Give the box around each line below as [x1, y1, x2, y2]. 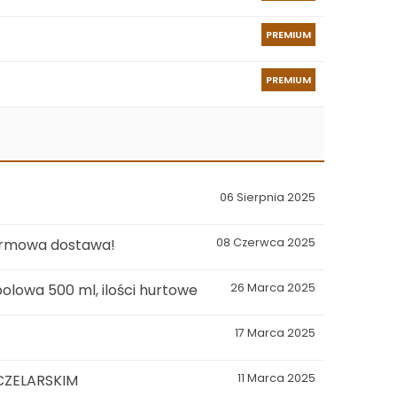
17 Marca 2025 [235, 325, 315, 340]
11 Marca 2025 [237, 370, 315, 385]
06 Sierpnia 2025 [220, 190, 315, 205]
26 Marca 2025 [230, 280, 315, 295]
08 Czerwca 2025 [216, 235, 315, 250]
